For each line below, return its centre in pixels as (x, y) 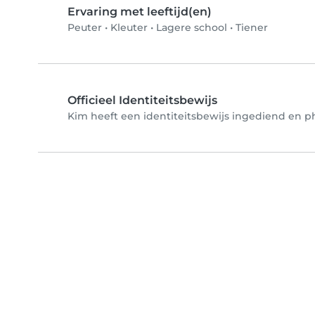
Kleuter (129, 28)
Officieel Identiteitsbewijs (142, 101)
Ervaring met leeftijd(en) (140, 12)
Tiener (252, 28)
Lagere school (192, 28)
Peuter (85, 28)
